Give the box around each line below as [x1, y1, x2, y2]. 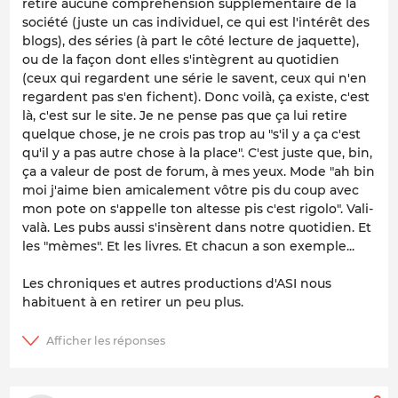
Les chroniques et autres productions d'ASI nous [22, 275, 331, 291]
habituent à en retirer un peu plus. [22, 293, 243, 310]
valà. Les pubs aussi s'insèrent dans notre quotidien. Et [22, 219, 371, 235]
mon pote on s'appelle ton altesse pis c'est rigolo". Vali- [22, 200, 373, 217]
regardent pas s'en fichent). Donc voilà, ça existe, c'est [22, 88, 370, 105]
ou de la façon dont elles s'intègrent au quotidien [22, 51, 339, 68]
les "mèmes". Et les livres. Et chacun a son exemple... [22, 237, 354, 254]
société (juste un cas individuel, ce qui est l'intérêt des [22, 13, 370, 30]
